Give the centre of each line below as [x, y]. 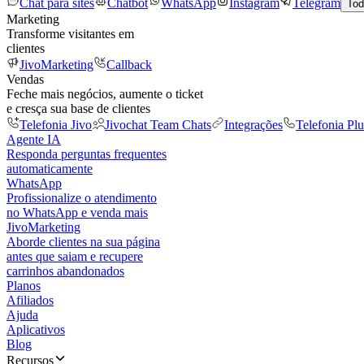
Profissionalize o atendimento [82, 198]
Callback [129, 65]
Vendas [25, 79]
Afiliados [30, 300]
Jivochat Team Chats [158, 125]
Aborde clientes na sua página [83, 242]
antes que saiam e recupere [75, 256]
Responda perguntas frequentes [87, 154]
